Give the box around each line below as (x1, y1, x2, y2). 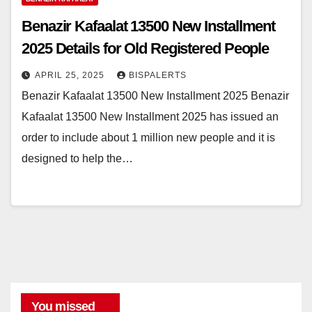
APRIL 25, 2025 (35, 70, 107, 80)
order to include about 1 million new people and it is (22, 131, 275, 143)
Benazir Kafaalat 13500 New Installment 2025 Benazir (22, 89, 289, 102)
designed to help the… (22, 152, 133, 164)
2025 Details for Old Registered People (22, 39, 270, 57)
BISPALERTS (129, 70, 187, 80)
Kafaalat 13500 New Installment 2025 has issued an (22, 110, 279, 123)
